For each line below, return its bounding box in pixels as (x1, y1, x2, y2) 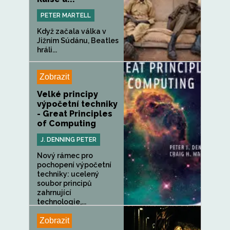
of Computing (37, 119, 96, 128)
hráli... (37, 46, 57, 54)
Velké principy (37, 89, 98, 99)
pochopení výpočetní (37, 161, 111, 169)
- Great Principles (37, 109, 112, 119)
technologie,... (37, 198, 86, 206)
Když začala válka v (37, 27, 106, 35)
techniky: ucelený (37, 170, 99, 178)
